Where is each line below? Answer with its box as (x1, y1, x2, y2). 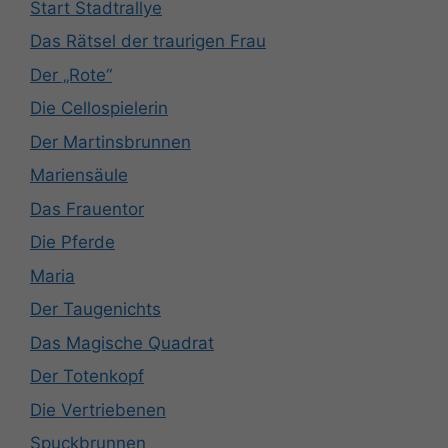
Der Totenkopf (30, 366, 144, 387)
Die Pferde (30, 232, 115, 253)
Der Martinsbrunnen (30, 131, 191, 152)
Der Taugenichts (30, 299, 161, 320)
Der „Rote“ (30, 64, 112, 85)
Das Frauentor (30, 198, 144, 219)
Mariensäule (30, 165, 128, 186)
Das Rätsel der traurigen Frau (30, 31, 266, 52)
